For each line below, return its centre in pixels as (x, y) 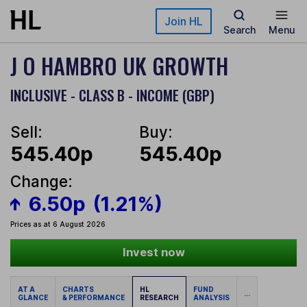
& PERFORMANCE (94, 298)
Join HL (184, 21)
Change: (41, 182)
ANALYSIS (211, 298)
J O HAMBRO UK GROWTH (119, 65)
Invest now (153, 253)
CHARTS (79, 290)
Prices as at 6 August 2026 (58, 224)
